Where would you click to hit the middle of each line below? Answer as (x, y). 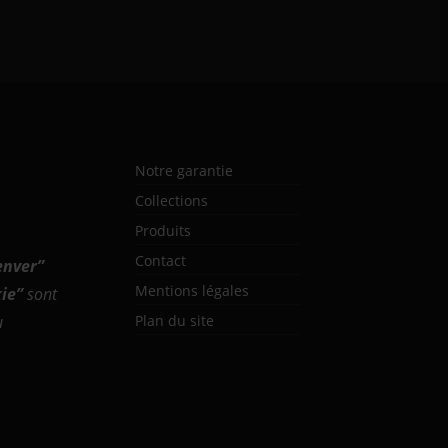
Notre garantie (184, 170)
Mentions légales (192, 290)
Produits (163, 230)
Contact (161, 260)
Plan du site (175, 320)
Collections (172, 200)
